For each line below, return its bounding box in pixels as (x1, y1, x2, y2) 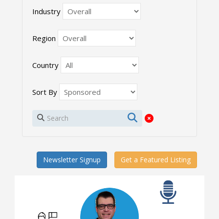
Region (32, 33, 56, 43)
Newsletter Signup (43, 154, 101, 164)
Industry (32, 6, 61, 16)
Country (32, 60, 59, 70)
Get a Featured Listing (121, 154, 191, 164)
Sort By (32, 87, 57, 97)
